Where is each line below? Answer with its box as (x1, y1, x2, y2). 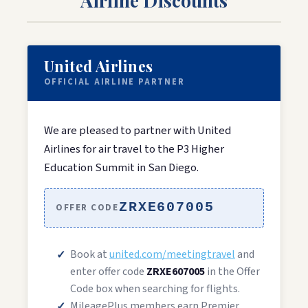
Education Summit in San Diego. (44, 159, 199, 176)
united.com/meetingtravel (109, 246, 235, 262)
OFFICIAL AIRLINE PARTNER (44, 75, 185, 88)
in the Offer (205, 263, 260, 279)
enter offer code (70, 263, 146, 279)
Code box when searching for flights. (70, 280, 240, 296)
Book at (70, 246, 109, 262)
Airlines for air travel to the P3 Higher (44, 140, 224, 157)
